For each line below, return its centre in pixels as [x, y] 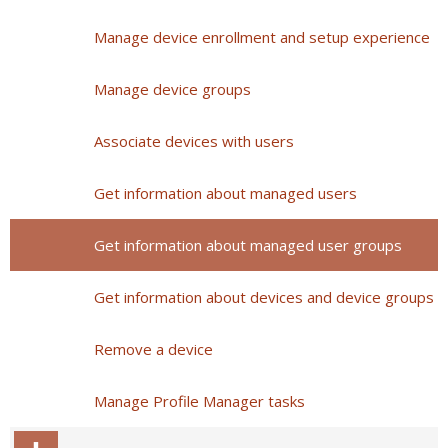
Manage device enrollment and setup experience [262, 37]
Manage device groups [172, 89]
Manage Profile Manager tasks [199, 401]
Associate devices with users [194, 141]
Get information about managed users [225, 193]
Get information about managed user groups [248, 245]
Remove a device [153, 349]
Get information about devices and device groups [264, 297]
